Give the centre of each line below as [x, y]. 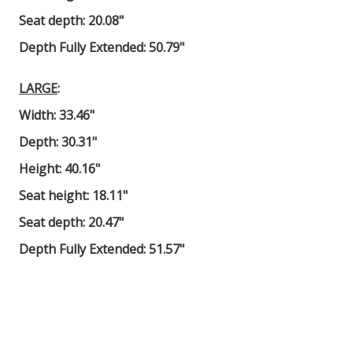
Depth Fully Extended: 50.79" [102, 48]
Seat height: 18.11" [73, 196]
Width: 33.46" [57, 115]
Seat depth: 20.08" [73, 21]
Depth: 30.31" [58, 142]
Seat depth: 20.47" [73, 223]
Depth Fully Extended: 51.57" [102, 249]
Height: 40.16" [59, 169]
